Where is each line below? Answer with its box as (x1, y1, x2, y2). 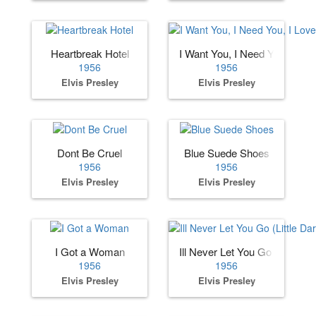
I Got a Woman (54, 243, 125, 259)
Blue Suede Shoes (183, 145, 269, 160)
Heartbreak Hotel (50, 46, 129, 61)
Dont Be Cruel (57, 145, 122, 160)
